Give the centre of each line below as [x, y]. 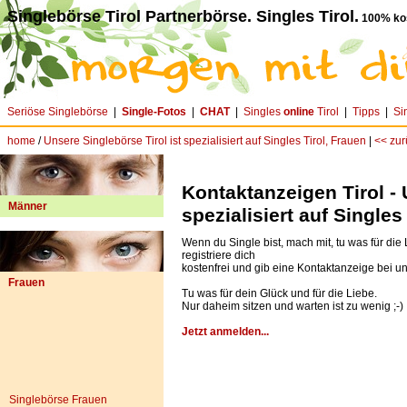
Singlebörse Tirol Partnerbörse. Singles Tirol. [183, 16]
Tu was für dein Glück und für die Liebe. [279, 293]
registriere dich [218, 255]
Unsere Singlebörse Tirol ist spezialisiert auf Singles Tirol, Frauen [205, 141]
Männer [28, 206]
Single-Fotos [154, 112]
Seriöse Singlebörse [58, 112]
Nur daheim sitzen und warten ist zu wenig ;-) [293, 306]
